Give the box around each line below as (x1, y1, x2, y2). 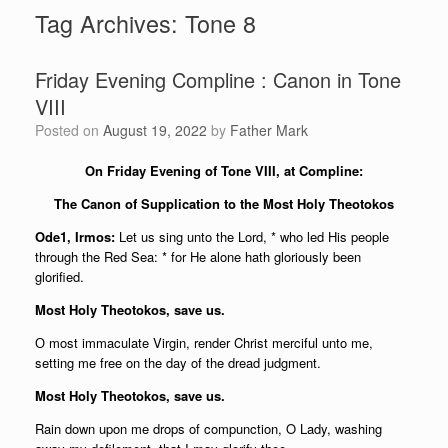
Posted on (44, 120, 103, 140)
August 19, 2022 (103, 120, 207, 140)
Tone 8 (185, 6, 256, 40)
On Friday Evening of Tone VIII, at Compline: (85, 161, 363, 180)
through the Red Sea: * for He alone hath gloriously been (35, 247, 361, 266)
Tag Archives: (35, 6, 185, 40)
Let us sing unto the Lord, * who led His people (115, 227, 389, 246)
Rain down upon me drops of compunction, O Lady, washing (35, 419, 382, 438)
